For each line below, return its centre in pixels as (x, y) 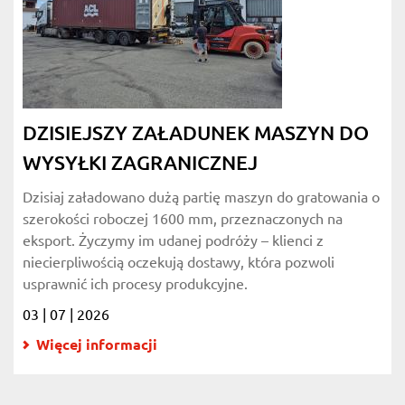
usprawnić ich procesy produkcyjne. (135, 284)
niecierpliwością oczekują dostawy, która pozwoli (179, 262)
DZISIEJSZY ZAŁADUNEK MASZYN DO (196, 132)
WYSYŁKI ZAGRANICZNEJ (140, 162)
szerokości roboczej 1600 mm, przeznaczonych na (183, 219)
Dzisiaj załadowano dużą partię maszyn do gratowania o (201, 197)
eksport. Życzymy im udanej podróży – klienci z (173, 240)
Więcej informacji (97, 345)
